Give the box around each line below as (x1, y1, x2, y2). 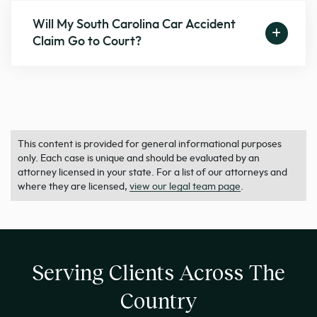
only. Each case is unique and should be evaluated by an (18, 154, 260, 164)
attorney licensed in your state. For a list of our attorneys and (18, 168, 287, 178)
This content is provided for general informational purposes (18, 139, 282, 150)
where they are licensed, (18, 182, 129, 192)
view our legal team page (129, 182, 241, 192)
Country (120, 287, 197, 313)
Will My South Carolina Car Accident (33, 18, 236, 32)
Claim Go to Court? (33, 35, 142, 49)
